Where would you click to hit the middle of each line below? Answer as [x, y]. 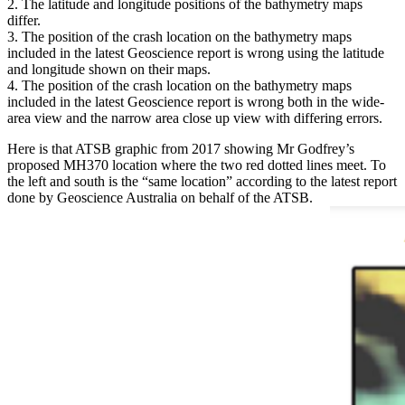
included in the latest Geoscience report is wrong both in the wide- [196, 102]
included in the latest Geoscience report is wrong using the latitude [196, 53]
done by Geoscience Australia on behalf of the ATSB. [160, 198]
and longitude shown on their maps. [109, 70]
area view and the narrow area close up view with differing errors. [195, 118]
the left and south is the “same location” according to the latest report [202, 182]
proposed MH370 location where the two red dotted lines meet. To [197, 165]
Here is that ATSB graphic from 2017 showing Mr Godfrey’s [181, 149]
